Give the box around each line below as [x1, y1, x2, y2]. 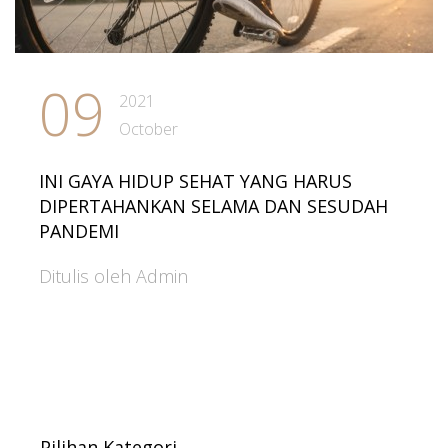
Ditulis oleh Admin [39, 264, 188, 288]
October [119, 118, 178, 140]
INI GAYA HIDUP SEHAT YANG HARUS [39, 169, 352, 193]
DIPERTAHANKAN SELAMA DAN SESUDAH [39, 194, 388, 218]
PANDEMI [39, 219, 119, 243]
